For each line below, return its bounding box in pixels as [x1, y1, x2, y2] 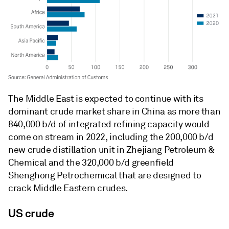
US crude [8, 205, 54, 220]
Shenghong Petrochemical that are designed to [8, 169, 201, 181]
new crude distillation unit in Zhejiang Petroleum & [8, 144, 215, 155]
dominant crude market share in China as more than [8, 105, 221, 117]
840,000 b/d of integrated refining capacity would [8, 118, 210, 130]
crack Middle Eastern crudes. [8, 182, 128, 194]
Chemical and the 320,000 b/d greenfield [8, 156, 174, 168]
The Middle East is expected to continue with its [8, 93, 203, 104]
